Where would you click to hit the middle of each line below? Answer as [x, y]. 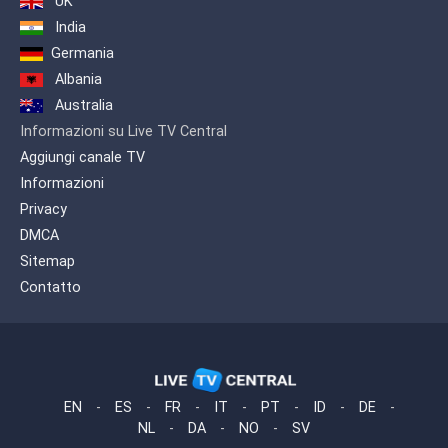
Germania [82, 54]
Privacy [43, 210]
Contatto [50, 288]
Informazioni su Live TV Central [123, 132]
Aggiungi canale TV [82, 158]
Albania [76, 80]
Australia [82, 106]
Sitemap [47, 262]
